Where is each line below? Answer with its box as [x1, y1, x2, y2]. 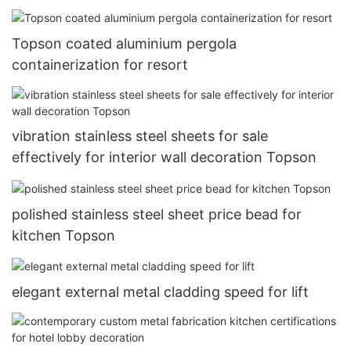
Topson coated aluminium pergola [12, 35, 237, 52]
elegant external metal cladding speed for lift [12, 283, 309, 300]
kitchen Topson [12, 226, 115, 244]
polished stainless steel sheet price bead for [12, 205, 302, 223]
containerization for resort [12, 56, 188, 74]
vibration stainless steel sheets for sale [12, 128, 268, 145]
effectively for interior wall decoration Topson [12, 149, 317, 166]
